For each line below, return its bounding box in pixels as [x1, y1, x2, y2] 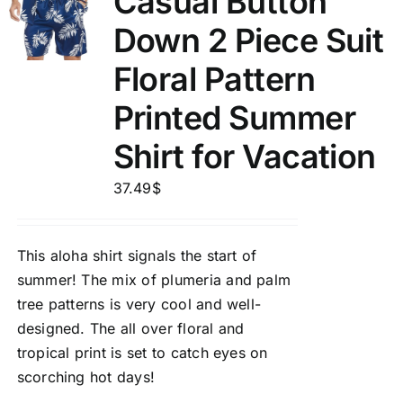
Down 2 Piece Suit [112, 21, 384, 60]
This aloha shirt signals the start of [16, 246, 257, 264]
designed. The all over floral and [16, 319, 245, 337]
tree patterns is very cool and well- [16, 295, 262, 313]
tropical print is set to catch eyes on [16, 344, 268, 362]
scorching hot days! [16, 368, 156, 386]
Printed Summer [112, 98, 355, 138]
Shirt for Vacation [112, 137, 376, 176]
